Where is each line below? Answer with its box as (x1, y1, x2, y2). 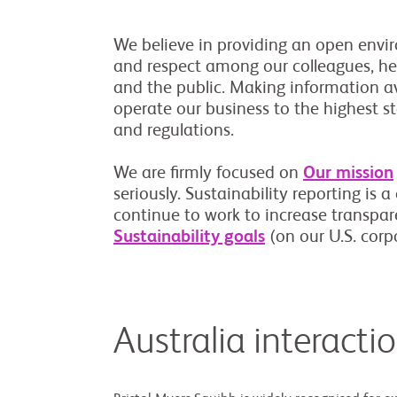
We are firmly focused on (113, 165, 303, 183)
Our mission (303, 165, 393, 183)
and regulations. (113, 122, 234, 140)
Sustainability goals (113, 229, 265, 246)
